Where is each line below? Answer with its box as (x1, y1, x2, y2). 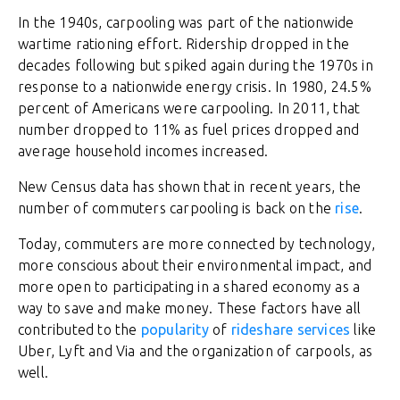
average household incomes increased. (18, 143, 269, 159)
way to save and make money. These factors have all (18, 300, 362, 316)
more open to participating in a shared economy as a (18, 279, 361, 295)
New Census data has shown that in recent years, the (18, 179, 362, 195)
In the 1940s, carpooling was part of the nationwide (18, 14, 354, 30)
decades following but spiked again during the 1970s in (18, 57, 373, 73)
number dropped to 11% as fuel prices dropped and (18, 121, 360, 137)
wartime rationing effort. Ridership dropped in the (18, 36, 350, 52)
